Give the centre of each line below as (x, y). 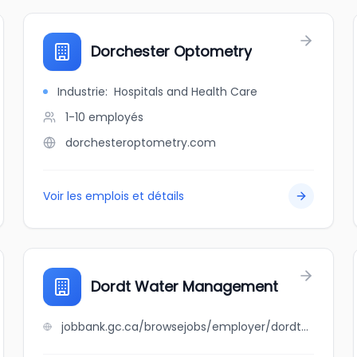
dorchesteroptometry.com (141, 143)
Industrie (82, 92)
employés (116, 117)
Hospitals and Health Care (186, 92)
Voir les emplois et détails (114, 196)
